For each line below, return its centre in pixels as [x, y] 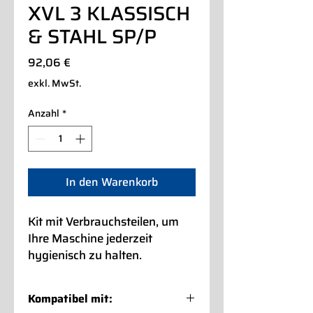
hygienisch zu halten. [85, 255]
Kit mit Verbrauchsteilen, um [103, 221]
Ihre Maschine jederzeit [90, 238]
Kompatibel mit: [70, 298]
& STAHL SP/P [92, 36]
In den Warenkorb [112, 182]
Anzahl [44, 113]
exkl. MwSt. [54, 83]
